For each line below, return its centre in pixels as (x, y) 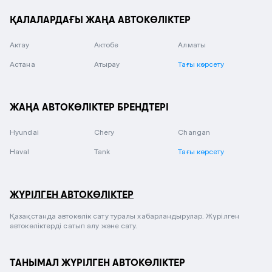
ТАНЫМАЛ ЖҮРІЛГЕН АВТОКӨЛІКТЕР (97, 262)
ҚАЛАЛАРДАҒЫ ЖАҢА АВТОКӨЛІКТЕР (100, 19)
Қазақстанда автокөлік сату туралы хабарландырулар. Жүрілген (124, 216)
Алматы (192, 45)
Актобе (106, 45)
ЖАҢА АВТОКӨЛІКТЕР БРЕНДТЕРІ (89, 107)
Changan (194, 132)
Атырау (107, 64)
